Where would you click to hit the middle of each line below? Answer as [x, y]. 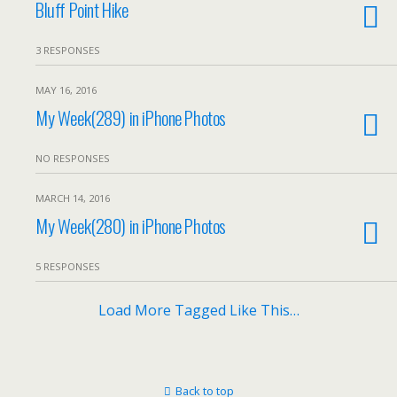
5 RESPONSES [68, 266]
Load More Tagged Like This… [198, 310]
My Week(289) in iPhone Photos [131, 117]
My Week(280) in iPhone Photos [131, 226]
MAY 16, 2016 [66, 90]
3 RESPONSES [68, 50]
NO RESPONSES [73, 158]
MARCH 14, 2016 [73, 198]
